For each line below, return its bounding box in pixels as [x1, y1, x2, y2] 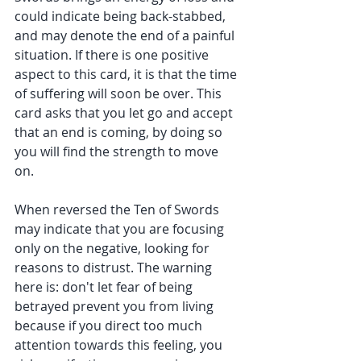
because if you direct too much [15, 316, 205, 334]
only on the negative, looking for [15, 239, 213, 257]
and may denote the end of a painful [15, 26, 238, 44]
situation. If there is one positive [15, 45, 212, 64]
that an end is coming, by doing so [15, 122, 226, 141]
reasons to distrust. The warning [15, 258, 215, 276]
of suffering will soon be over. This [15, 84, 225, 102]
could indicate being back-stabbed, [15, 6, 229, 25]
